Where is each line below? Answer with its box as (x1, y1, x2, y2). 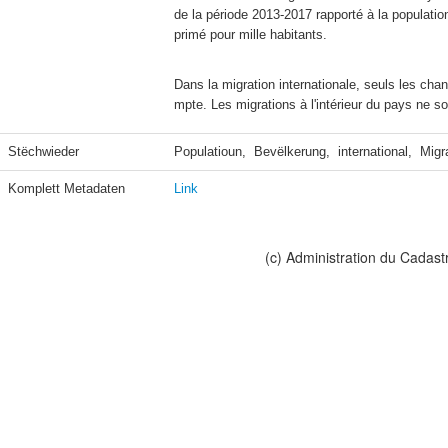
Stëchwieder (8, 144, 79, 159)
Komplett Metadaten (8, 181, 125, 196)
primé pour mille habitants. (174, 27, 327, 42)
